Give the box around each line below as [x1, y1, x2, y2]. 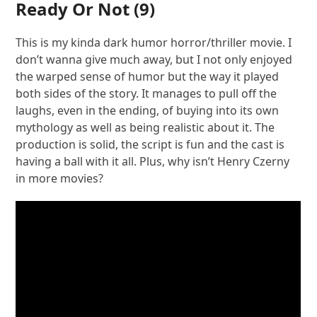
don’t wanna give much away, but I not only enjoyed [16, 52, 293, 68]
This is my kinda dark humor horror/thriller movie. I [16, 35, 292, 51]
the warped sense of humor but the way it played [16, 69, 279, 85]
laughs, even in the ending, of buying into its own [16, 103, 279, 119]
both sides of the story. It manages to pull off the [16, 86, 277, 102]
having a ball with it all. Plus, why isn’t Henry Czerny [16, 154, 290, 170]
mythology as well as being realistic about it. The [16, 120, 275, 136]
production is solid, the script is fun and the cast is [16, 137, 285, 153]
